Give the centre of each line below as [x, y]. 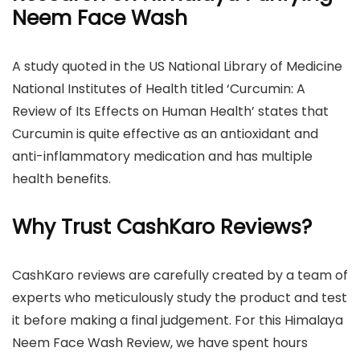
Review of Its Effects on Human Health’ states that [170, 111]
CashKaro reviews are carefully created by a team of [180, 275]
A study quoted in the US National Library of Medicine [177, 66]
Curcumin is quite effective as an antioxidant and [165, 133]
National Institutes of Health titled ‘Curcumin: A [159, 88]
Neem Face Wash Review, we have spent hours [160, 342]
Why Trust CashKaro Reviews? [162, 227]
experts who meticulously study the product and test [180, 297]
